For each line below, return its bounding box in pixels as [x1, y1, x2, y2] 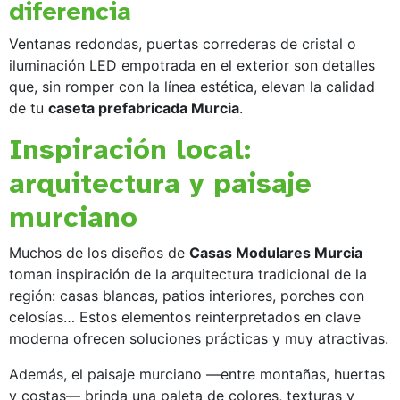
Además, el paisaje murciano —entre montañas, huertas [9, 364, 385, 383]
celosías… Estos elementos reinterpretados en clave [9, 307, 361, 326]
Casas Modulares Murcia [189, 243, 362, 262]
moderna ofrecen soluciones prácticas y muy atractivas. [9, 329, 388, 347]
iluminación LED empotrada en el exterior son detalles [9, 55, 375, 74]
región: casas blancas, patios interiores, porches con [9, 286, 364, 304]
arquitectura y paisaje [9, 165, 312, 201]
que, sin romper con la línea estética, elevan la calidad [9, 77, 375, 96]
